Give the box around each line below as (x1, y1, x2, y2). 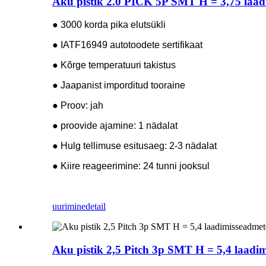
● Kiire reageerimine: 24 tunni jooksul (52, 161, 210, 171)
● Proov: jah (52, 100, 103, 110)
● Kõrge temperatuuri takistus (52, 60, 176, 70)
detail (85, 201, 106, 211)
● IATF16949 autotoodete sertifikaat (52, 40, 202, 50)
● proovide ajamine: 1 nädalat (52, 121, 178, 131)
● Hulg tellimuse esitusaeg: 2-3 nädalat (52, 141, 217, 151)
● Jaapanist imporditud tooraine (52, 80, 185, 90)
